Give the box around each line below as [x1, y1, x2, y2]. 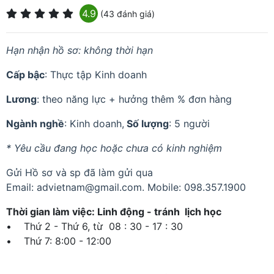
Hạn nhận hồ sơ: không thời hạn [6, 44, 153, 56]
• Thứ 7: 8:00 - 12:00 [6, 235, 111, 247]
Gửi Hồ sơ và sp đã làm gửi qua [6, 166, 153, 179]
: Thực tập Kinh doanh [45, 68, 147, 81]
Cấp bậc [6, 68, 45, 81]
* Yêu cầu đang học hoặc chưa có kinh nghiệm [6, 142, 222, 154]
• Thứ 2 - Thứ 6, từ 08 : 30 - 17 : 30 [6, 220, 186, 232]
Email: [6, 181, 37, 193]
